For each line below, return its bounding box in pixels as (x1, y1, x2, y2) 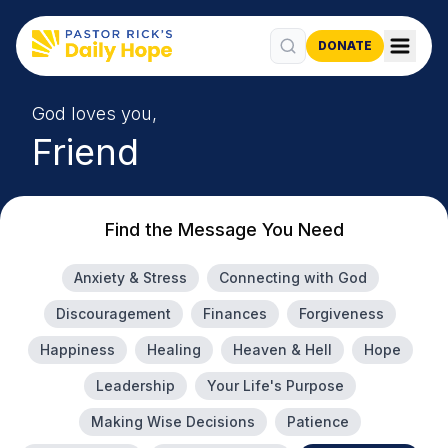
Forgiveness (299, 305, 384, 322)
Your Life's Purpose (207, 377, 344, 394)
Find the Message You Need (104, 219, 344, 240)
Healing (146, 341, 201, 358)
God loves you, (32, 103, 157, 124)
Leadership (96, 377, 175, 394)
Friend (32, 130, 139, 174)
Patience (287, 413, 349, 430)
